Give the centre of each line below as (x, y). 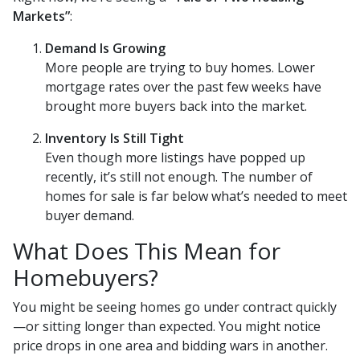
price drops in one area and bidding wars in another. (170, 346)
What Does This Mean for (147, 251)
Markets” (41, 16)
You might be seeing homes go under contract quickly (175, 307)
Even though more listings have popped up (175, 158)
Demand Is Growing (105, 49)
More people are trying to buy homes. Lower (180, 68)
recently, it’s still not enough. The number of (179, 177)
